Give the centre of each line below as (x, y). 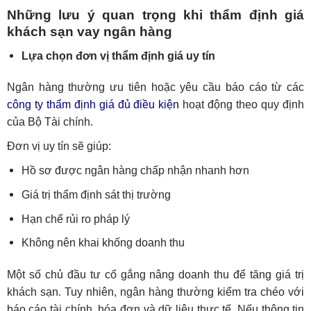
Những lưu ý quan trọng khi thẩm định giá (155, 15)
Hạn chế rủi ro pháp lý (75, 219)
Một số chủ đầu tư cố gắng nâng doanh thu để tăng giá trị (155, 274)
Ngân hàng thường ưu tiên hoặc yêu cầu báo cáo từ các (155, 87)
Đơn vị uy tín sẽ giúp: (59, 146)
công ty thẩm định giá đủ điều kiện (93, 105)
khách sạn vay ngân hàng (89, 31)
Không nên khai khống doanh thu (103, 243)
